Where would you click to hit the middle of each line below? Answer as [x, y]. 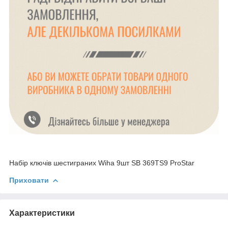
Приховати [29, 180]
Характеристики [42, 213]
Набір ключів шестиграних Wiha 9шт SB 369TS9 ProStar [102, 163]
